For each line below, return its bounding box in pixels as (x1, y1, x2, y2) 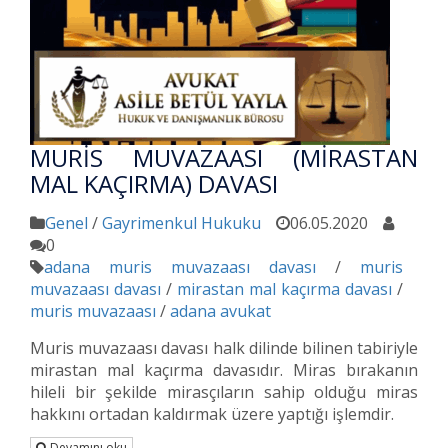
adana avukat (170, 300, 271, 322)
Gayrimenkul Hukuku (102, 212, 261, 234)
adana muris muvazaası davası (44, 256, 316, 278)
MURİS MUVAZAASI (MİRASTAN (30, 141, 418, 174)
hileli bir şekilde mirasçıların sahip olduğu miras (30, 381, 418, 403)
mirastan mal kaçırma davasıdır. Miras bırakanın (30, 359, 418, 381)
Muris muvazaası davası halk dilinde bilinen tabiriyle (30, 337, 418, 359)
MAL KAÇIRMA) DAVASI (30, 167, 278, 200)
